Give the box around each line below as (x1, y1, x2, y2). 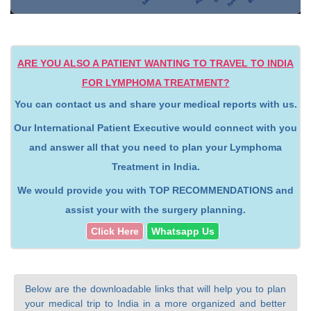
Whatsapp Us (151, 225, 215, 237)
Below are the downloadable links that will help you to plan (25, 283, 286, 294)
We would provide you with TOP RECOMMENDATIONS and (17, 184, 294, 196)
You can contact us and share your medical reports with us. (14, 98, 297, 110)
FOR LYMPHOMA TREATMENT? (81, 76, 230, 88)
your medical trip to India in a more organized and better (25, 297, 286, 309)
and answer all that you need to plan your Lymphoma (29, 141, 282, 153)
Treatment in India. (111, 160, 200, 172)
